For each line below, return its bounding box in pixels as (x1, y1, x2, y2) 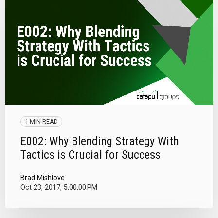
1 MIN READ (25, 117, 58, 125)
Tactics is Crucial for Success (20, 147, 161, 162)
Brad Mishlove (20, 173, 65, 182)
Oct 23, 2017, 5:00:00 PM (20, 183, 97, 192)
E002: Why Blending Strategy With (20, 134, 179, 148)
